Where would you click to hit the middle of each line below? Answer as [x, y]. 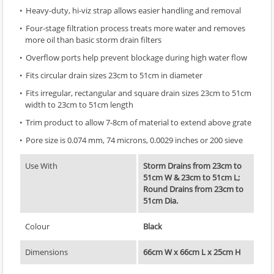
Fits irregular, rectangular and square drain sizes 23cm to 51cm [139, 93]
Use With [41, 165]
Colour [37, 226]
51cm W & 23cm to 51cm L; [191, 177]
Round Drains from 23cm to [193, 189]
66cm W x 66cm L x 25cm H [192, 252]
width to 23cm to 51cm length [79, 104]
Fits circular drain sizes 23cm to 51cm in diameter [114, 75]
